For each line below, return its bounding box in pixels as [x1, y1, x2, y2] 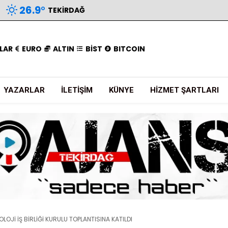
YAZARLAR [4, 85, 45, 95]
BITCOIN [113, 43, 146, 54]
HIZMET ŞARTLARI [150, 85, 219, 95]
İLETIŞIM [61, 85, 93, 95]
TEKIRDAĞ [48, 5, 85, 15]
